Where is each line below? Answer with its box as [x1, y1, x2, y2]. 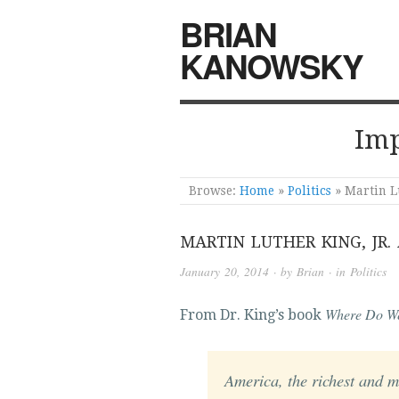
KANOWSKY [180, 42, 362, 89]
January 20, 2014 [180, 264, 269, 281]
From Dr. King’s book [180, 306, 325, 324]
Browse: [189, 183, 237, 198]
